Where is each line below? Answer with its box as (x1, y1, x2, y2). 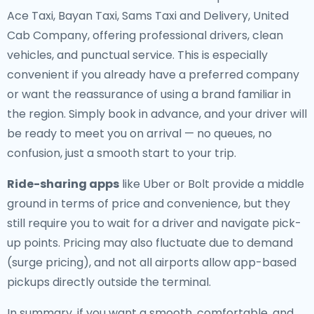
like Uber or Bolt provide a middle (119, 176, 304, 192)
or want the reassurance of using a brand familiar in (7, 86, 291, 102)
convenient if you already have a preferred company (7, 67, 299, 83)
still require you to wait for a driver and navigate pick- (7, 215, 301, 231)
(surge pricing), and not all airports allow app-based (7, 254, 296, 271)
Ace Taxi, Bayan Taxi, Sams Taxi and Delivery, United (7, 8, 289, 24)
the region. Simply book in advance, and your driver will (7, 106, 307, 122)
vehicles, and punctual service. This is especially (7, 47, 268, 63)
